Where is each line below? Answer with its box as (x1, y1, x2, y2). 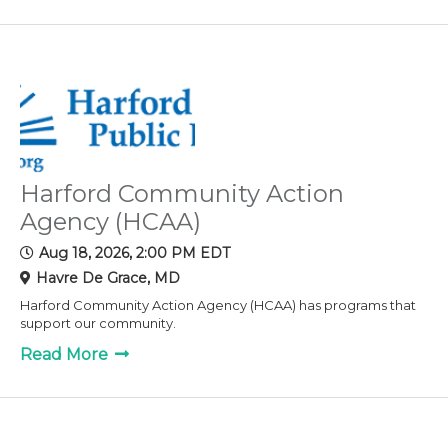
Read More (20, 344, 112, 364)
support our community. (20, 314, 176, 331)
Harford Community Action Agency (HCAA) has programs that (20, 296, 416, 313)
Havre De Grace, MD (36, 268, 180, 287)
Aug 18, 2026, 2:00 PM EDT (39, 243, 230, 262)
